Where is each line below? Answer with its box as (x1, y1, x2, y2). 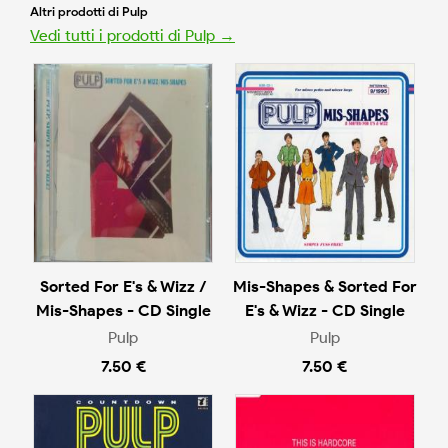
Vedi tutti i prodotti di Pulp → (30, 26, 235, 46)
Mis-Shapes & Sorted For (232, 277, 417, 297)
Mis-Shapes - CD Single (35, 301, 211, 321)
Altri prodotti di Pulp (30, 4, 148, 20)
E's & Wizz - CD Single (244, 301, 405, 321)
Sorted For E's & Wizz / (39, 277, 207, 297)
